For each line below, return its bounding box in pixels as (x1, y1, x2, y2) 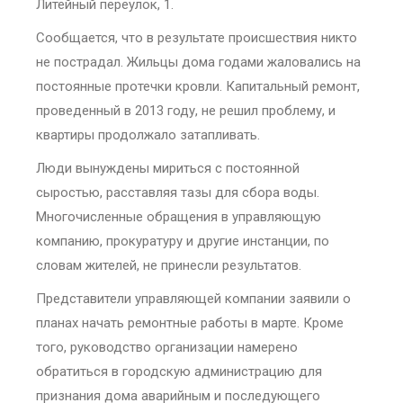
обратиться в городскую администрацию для (36, 363, 322, 380)
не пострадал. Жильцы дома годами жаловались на (36, 53, 361, 70)
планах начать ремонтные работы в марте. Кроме (36, 314, 344, 331)
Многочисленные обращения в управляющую (36, 208, 321, 225)
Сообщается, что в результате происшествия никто (36, 29, 357, 46)
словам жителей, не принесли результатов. (36, 256, 301, 273)
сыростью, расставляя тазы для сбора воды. (36, 184, 319, 201)
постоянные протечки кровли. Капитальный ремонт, (36, 77, 360, 94)
